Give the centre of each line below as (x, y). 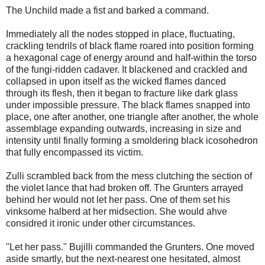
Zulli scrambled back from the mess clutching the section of (129, 176)
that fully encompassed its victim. (75, 152)
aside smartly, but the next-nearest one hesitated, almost (123, 258)
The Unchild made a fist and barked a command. (107, 10)
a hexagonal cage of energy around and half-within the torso (131, 57)
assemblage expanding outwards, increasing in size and (124, 128)
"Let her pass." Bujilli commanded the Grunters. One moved (130, 247)
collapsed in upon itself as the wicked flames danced (116, 81)
